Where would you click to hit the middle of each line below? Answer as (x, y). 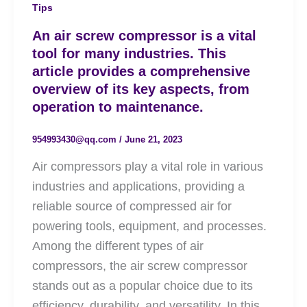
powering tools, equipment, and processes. (149, 226)
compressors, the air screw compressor (140, 266)
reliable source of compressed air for (132, 206)
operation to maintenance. (118, 107)
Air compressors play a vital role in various (148, 166)
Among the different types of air (118, 246)
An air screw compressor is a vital (144, 36)
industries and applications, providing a (138, 186)
